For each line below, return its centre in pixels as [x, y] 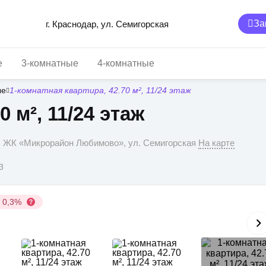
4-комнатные [126, 63]
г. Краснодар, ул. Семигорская [107, 24]
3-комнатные [50, 63]
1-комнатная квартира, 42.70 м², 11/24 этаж [100, 90]
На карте [216, 143]
